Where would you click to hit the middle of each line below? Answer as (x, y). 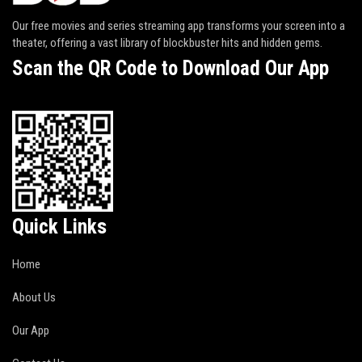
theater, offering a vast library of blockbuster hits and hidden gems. (167, 43)
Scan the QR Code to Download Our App (170, 68)
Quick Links (59, 227)
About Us (34, 297)
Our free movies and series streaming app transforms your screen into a (179, 26)
